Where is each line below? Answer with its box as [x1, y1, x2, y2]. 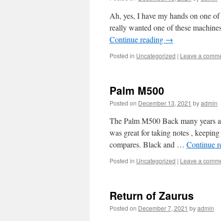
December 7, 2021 [138, 204, 188, 212]
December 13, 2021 [138, 99, 191, 107]
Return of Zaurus [110, 188, 194, 203]
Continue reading [110, 34, 165, 44]
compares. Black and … [110, 139, 186, 149]
